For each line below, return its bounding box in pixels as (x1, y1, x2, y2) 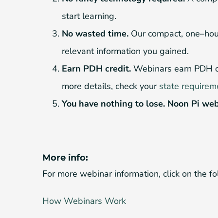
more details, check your (62, 80, 159, 92)
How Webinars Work (42, 195, 126, 207)
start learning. (62, 10, 116, 22)
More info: (42, 152, 88, 163)
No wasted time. (62, 27, 128, 39)
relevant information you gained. (62, 45, 189, 57)
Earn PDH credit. (62, 62, 131, 74)
